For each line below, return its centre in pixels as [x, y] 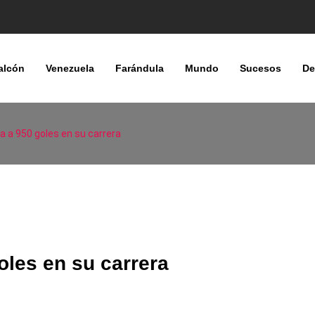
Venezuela [70, 68]
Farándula [139, 68]
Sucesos [260, 68]
